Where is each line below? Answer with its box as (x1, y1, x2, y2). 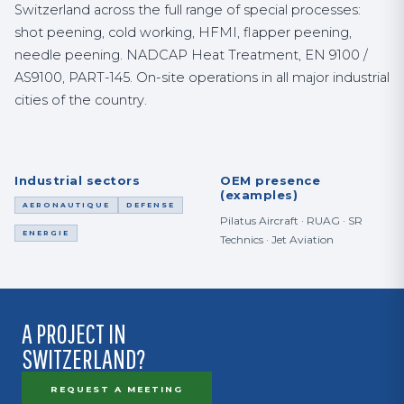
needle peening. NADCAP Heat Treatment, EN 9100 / (14, 47, 368, 63)
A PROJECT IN (22, 317, 126, 349)
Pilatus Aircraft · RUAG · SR (220, 214, 363, 227)
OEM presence (220, 173, 320, 188)
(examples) (220, 188, 298, 202)
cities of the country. (14, 92, 147, 108)
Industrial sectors (14, 173, 140, 188)
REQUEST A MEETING (50, 384, 183, 394)
